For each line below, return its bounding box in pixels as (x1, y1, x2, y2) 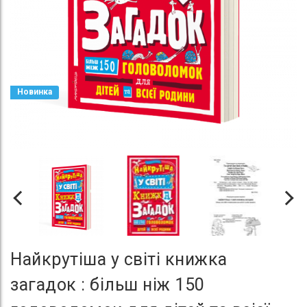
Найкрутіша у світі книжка (10, 249, 228, 270)
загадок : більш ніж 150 (10, 275, 205, 295)
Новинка (17, 87, 52, 97)
